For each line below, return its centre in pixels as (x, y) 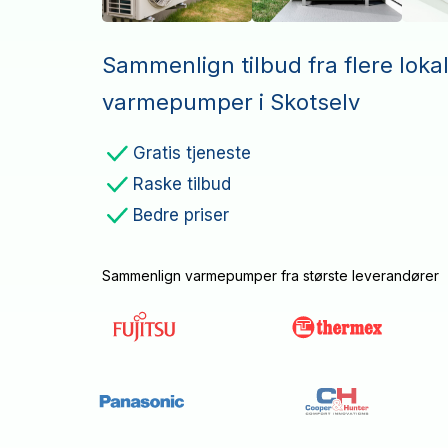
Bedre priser (181, 215)
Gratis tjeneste (192, 153)
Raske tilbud (182, 184)
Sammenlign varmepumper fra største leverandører (270, 275)
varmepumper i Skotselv (231, 101)
